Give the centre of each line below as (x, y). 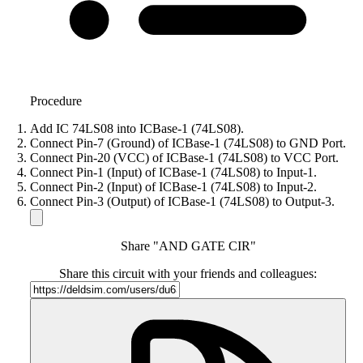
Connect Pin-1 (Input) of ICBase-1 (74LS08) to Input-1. (173, 173)
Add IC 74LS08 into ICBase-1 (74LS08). (137, 129)
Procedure (56, 101)
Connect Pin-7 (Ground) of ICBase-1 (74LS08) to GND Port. (188, 143)
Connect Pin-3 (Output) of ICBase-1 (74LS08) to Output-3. (182, 202)
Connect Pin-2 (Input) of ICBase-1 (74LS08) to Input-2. (173, 187)
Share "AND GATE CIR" (188, 246)
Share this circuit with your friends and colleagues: (188, 274)
